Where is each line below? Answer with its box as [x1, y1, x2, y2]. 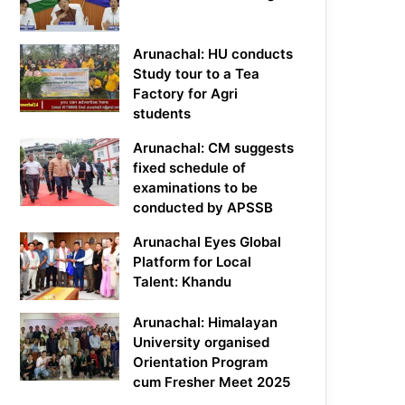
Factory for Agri [133, 85, 239, 103]
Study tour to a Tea [133, 65, 260, 83]
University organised [133, 334, 270, 352]
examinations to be [133, 179, 259, 197]
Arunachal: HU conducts [133, 45, 294, 63]
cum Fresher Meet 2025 [133, 373, 291, 391]
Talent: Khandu [133, 273, 232, 291]
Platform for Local [133, 253, 252, 271]
